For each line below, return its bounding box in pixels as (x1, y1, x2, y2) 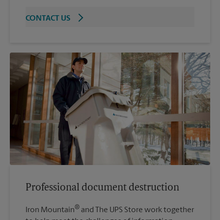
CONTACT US (26, 14, 70, 23)
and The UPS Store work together (80, 206, 194, 215)
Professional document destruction (26, 183, 179, 193)
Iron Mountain (26, 206, 75, 215)
